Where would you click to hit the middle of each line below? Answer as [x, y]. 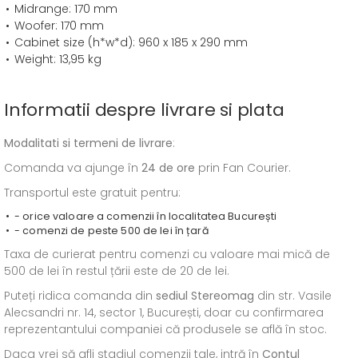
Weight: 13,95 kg [58, 59]
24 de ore [168, 168]
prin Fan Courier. [243, 168]
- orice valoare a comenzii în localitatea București [146, 216]
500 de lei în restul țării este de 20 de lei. [117, 271]
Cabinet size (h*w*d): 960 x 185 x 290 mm [131, 42]
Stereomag [223, 296]
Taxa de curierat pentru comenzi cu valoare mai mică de [167, 254]
